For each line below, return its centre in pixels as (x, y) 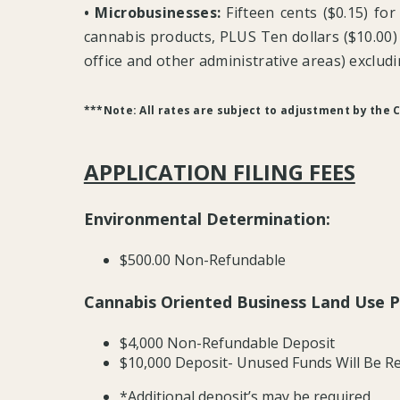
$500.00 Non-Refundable (202, 260)
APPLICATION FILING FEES (219, 171)
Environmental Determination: (207, 218)
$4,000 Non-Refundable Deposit (227, 342)
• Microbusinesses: (152, 12)
